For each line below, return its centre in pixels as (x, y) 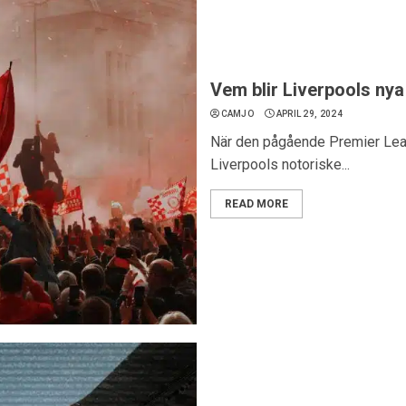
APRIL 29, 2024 (309, 114)
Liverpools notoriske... (280, 164)
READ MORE (256, 204)
